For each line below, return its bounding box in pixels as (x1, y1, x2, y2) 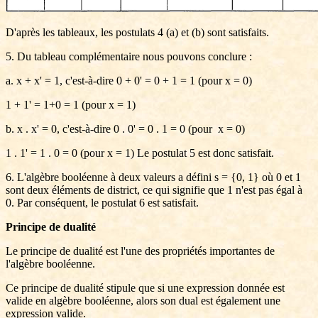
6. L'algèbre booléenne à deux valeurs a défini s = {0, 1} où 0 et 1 (6, 171, 301, 183)
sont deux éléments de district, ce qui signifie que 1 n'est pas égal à (6, 184, 302, 196)
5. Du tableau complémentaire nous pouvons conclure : (6, 50, 252, 62)
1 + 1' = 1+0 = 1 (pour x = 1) (6, 99, 136, 111)
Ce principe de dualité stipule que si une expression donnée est (6, 282, 285, 294)
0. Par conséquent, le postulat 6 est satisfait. (6, 197, 199, 209)
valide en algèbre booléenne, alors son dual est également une (6, 295, 280, 307)
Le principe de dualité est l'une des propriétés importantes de (6, 245, 275, 257)
